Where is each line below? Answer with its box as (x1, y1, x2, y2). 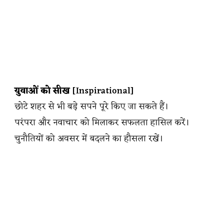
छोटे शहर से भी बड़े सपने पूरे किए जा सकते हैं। (15, 99, 169, 115)
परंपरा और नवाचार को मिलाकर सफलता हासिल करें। (15, 114, 190, 130)
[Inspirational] (70, 83, 134, 99)
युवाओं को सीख (15, 83, 70, 99)
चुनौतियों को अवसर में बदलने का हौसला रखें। (15, 130, 163, 146)
